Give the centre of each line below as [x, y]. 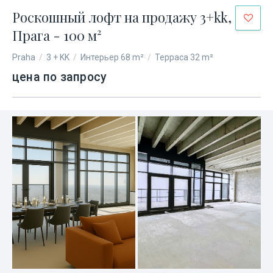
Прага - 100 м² [57, 35]
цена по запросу [60, 77]
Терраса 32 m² [184, 57]
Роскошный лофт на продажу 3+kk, [122, 17]
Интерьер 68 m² [112, 57]
